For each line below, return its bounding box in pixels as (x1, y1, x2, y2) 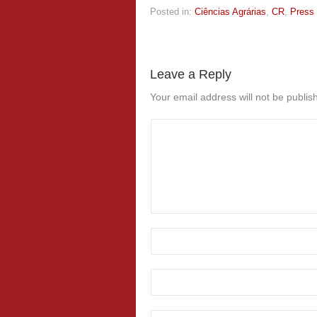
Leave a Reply (150, 67, 231, 81)
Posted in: (150, 6, 192, 17)
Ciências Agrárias (195, 6, 266, 17)
